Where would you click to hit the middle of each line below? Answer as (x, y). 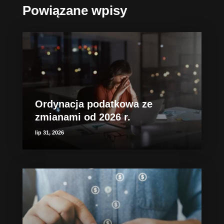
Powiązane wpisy (74, 10)
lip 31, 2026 (49, 132)
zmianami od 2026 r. (82, 117)
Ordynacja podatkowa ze (93, 104)
